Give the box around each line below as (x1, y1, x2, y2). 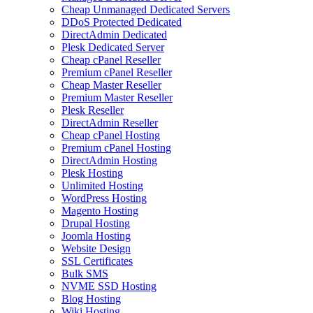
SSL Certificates (61, 255, 133, 267)
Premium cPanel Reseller (61, 66, 172, 78)
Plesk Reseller (61, 104, 124, 116)
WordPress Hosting (61, 192, 147, 204)
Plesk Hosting (61, 167, 123, 179)
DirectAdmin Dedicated (61, 29, 167, 41)
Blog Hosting (61, 293, 121, 305)
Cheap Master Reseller (61, 79, 161, 91)
